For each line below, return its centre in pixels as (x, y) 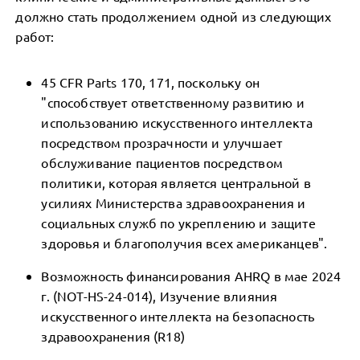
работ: (35, 36)
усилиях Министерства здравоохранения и (174, 202)
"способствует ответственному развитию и (173, 102)
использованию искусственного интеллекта (177, 122)
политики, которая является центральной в (176, 182)
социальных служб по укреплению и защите (178, 223)
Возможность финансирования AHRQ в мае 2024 (191, 276)
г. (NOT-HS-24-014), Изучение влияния (160, 296)
